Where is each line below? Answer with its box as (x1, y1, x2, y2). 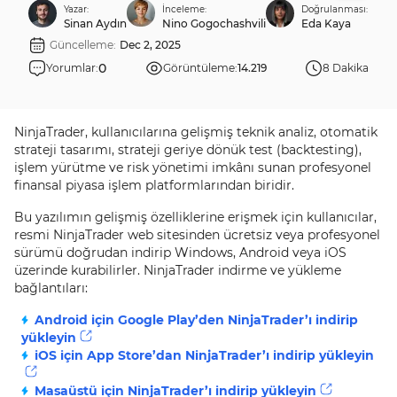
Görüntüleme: (162, 61, 237, 74)
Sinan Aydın (64, 17, 127, 30)
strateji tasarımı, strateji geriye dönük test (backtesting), (14, 142, 362, 158)
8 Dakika (323, 61, 369, 74)
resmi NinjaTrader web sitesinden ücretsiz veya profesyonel (14, 227, 380, 243)
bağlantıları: (14, 280, 88, 296)
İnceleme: (162, 4, 206, 15)
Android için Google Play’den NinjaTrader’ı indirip (35, 312, 358, 328)
